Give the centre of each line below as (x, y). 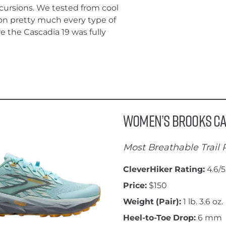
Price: (136, 185)
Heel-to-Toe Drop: (160, 218)
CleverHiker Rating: (165, 169)
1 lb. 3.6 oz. (203, 202)
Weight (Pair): (153, 202)
